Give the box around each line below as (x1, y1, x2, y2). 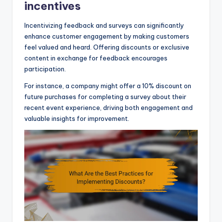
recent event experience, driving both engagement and (24, 104, 193, 112)
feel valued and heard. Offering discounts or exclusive (24, 43, 189, 52)
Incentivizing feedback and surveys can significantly (24, 21, 184, 30)
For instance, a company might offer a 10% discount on (24, 82, 191, 90)
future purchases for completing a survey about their (24, 93, 186, 101)
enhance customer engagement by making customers (24, 32, 189, 41)
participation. (24, 65, 66, 73)
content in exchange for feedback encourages (24, 54, 167, 62)
